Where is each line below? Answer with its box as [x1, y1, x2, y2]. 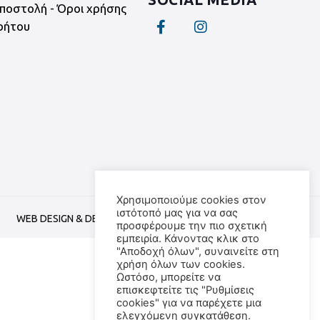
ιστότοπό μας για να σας [116, 206, 238, 219]
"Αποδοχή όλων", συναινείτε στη [116, 245, 279, 258]
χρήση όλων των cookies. [116, 258, 245, 271]
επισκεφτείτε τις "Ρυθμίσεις [116, 284, 254, 296]
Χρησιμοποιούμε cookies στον [116, 194, 266, 206]
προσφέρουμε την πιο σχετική [116, 219, 267, 232]
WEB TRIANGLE [172, 212, 240, 224]
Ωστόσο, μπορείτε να [116, 271, 221, 284]
